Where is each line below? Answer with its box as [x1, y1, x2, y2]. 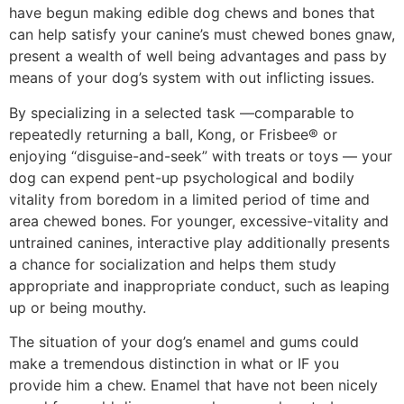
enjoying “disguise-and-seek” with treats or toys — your [9, 146, 392, 165]
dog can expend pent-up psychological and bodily [9, 168, 354, 187]
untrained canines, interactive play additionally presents [9, 233, 390, 252]
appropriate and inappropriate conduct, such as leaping [9, 276, 390, 295]
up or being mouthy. [9, 298, 146, 317]
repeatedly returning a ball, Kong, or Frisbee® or [9, 124, 337, 143]
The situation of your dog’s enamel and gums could [9, 333, 359, 352]
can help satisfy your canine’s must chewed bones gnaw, [9, 25, 395, 44]
